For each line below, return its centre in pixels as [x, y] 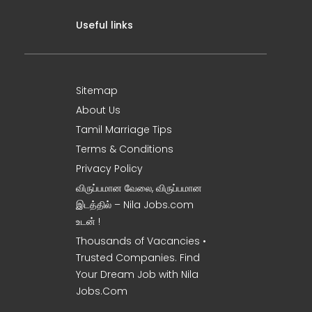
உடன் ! [88, 221]
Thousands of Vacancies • [141, 241]
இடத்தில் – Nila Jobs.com [135, 205]
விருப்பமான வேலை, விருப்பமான [139, 188]
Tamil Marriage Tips [124, 130]
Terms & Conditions [125, 149]
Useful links [104, 25]
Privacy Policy [109, 169]
